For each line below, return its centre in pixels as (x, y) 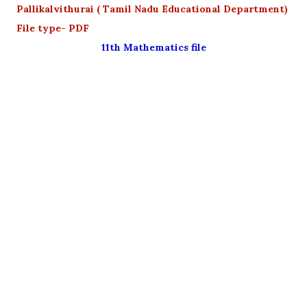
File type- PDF (53, 28)
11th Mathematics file (156, 47)
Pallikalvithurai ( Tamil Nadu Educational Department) (152, 9)
